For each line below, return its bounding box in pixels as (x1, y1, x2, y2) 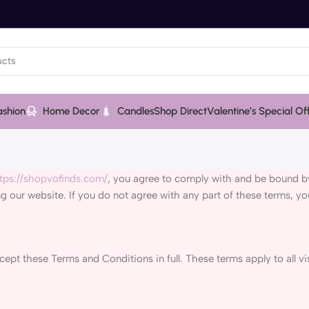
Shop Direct (154, 105, 207, 117)
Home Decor (43, 105, 100, 117)
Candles (117, 105, 154, 117)
